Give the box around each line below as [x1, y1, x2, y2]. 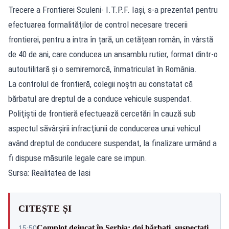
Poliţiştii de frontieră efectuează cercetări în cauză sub [8, 108, 196, 119]
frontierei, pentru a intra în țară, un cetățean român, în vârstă [8, 34, 213, 44]
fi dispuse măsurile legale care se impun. [8, 152, 147, 163]
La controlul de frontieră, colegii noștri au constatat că [8, 78, 193, 89]
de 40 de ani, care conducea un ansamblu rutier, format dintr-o [8, 49, 218, 59]
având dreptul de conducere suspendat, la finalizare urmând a [8, 138, 217, 148]
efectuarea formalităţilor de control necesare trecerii [8, 19, 188, 30]
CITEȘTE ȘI [18, 203, 72, 214]
